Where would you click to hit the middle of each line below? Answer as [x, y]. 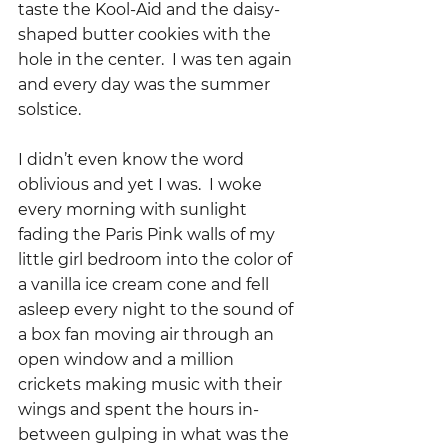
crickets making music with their [152, 384]
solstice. [49, 109]
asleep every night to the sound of [157, 309]
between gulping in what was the [155, 434]
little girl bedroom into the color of [157, 259]
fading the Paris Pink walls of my [148, 234]
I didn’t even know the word [133, 159]
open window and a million [128, 359]
